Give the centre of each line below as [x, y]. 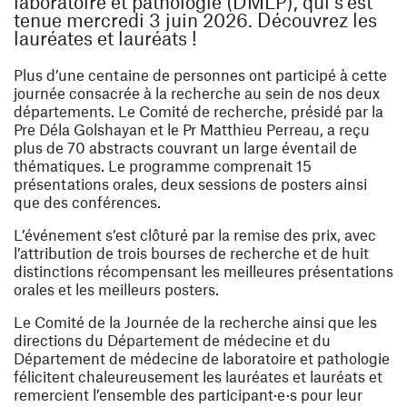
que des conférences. [87, 202]
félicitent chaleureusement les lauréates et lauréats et [198, 377]
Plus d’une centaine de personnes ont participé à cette [200, 75]
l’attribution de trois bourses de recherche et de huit [191, 253]
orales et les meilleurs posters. [116, 289]
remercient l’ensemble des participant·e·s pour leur [188, 395]
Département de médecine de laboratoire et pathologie [202, 358]
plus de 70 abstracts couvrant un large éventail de [185, 148]
